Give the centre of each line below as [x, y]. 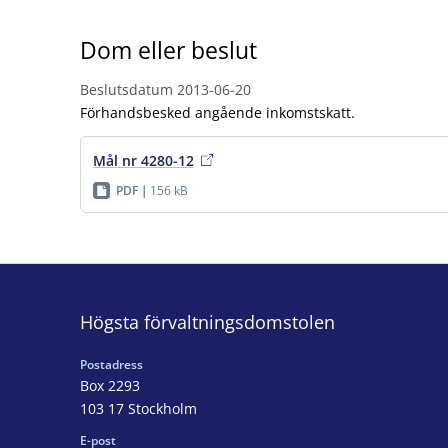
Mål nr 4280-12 [143, 160]
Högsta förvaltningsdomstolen [207, 321]
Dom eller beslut [168, 50]
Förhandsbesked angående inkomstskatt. [217, 112]
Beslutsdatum [126, 89]
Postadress [111, 364]
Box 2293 [110, 385]
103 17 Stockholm [138, 408]
